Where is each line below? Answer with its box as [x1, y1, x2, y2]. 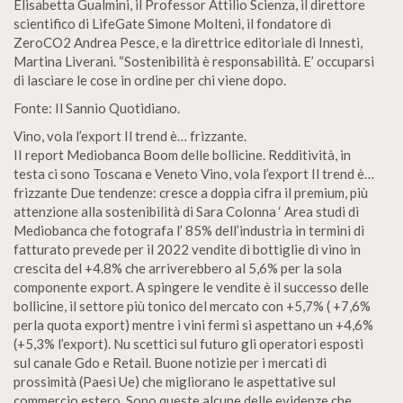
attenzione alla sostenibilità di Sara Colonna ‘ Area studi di [13, 203, 359, 219]
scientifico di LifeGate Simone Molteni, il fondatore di [13, 15, 331, 31]
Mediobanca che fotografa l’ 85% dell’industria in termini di [13, 222, 364, 238]
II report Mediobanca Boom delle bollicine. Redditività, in [13, 147, 351, 163]
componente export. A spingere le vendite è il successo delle [13, 279, 369, 295]
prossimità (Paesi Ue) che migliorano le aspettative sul [13, 373, 336, 390]
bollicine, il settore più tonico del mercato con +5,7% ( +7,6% [13, 298, 371, 314]
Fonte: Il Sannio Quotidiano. [13, 100, 180, 116]
